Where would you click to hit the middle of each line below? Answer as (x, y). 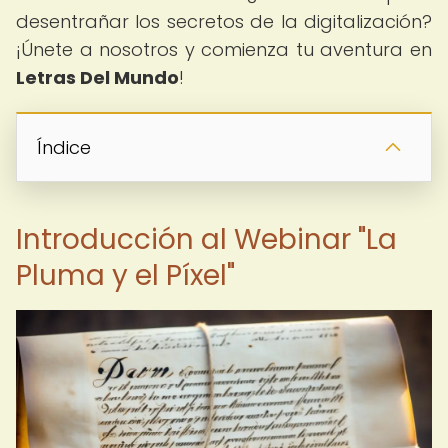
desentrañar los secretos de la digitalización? (224, 21)
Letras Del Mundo (97, 77)
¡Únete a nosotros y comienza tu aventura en (224, 49)
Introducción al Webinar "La (206, 239)
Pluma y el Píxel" (125, 275)
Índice (64, 147)
